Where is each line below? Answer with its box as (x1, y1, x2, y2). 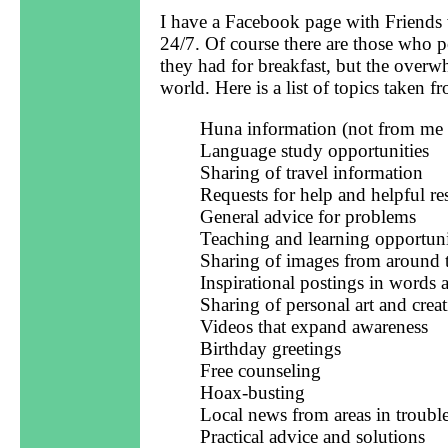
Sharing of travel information (200, 162, 423, 184)
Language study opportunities (200, 140, 429, 162)
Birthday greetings (200, 338, 341, 360)
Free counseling (200, 360, 321, 382)
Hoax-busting (200, 382, 305, 404)
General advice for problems (200, 206, 416, 228)
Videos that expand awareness (200, 316, 428, 338)
